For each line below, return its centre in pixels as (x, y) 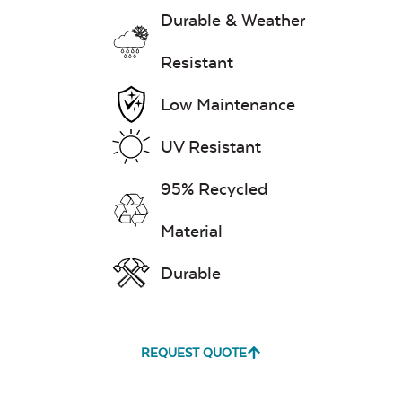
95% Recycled (214, 189)
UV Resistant (211, 147)
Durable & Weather (233, 20)
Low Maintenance (228, 105)
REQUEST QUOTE (194, 353)
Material (192, 231)
